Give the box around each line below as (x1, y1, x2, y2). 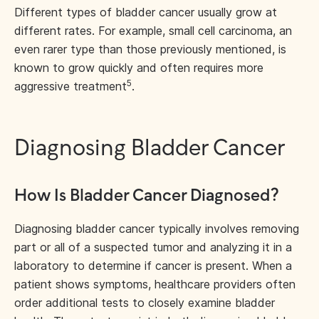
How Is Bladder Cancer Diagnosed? (14, 187, 283, 205)
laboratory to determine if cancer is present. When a (14, 258, 292, 273)
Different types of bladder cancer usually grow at (14, 5, 277, 19)
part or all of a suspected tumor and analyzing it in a (14, 240, 292, 254)
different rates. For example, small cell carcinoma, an (14, 23, 292, 38)
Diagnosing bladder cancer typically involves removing (14, 221, 299, 236)
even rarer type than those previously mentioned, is (14, 42, 286, 56)
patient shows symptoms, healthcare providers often (14, 277, 296, 291)
